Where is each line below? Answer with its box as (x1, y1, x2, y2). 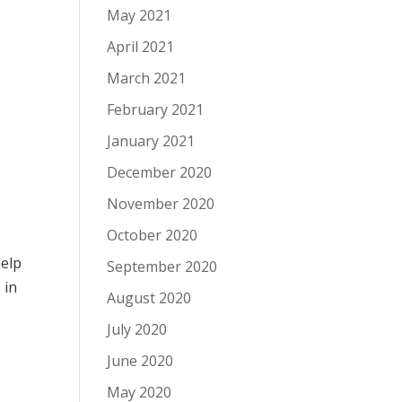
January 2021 (107, 130, 196, 151)
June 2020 (107, 350, 174, 371)
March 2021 (107, 67, 187, 88)
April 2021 (107, 36, 175, 57)
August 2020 (107, 287, 192, 308)
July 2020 (107, 319, 168, 339)
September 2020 (107, 256, 218, 276)
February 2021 (107, 99, 205, 119)
